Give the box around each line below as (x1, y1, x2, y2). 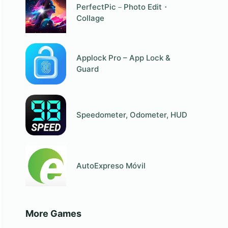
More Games (25, 208, 81, 219)
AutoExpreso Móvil (76, 161, 146, 171)
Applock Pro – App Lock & (76, 53, 171, 63)
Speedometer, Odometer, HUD (76, 109, 188, 120)
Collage (76, 13, 105, 23)
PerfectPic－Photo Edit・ (76, 2, 170, 12)
